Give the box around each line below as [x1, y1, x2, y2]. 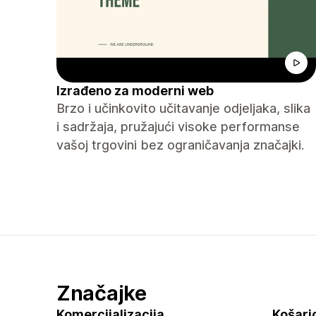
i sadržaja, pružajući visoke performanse [56, 119, 300, 134]
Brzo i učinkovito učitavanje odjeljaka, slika [56, 101, 310, 116]
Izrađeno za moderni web [56, 83, 214, 98]
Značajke [56, 281, 147, 305]
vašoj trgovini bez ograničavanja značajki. [56, 138, 304, 152]
